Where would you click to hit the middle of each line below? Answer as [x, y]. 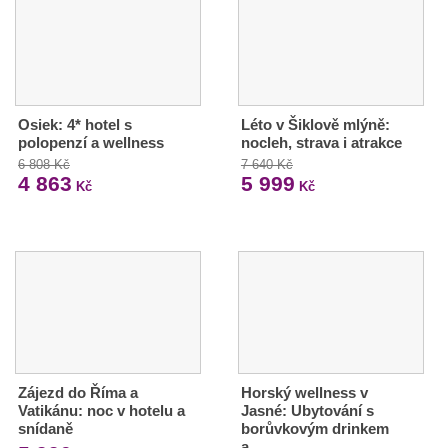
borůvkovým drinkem [314, 429]
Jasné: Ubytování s [307, 411]
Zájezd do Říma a [78, 393]
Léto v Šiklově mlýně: [315, 125]
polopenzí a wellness [91, 143]
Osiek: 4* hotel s [75, 125]
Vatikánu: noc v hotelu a [101, 411]
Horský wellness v [304, 393]
